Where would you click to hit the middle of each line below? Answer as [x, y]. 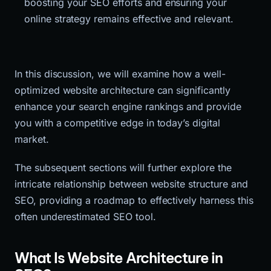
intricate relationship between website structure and [131, 184]
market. [32, 139]
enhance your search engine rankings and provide [128, 106]
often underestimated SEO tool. [85, 216]
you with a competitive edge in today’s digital [117, 122]
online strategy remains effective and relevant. [129, 18]
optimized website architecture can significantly [122, 90]
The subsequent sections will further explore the [123, 167]
